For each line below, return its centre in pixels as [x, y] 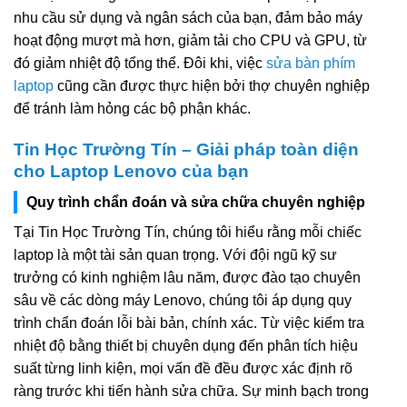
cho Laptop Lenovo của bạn [131, 171]
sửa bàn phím [311, 63]
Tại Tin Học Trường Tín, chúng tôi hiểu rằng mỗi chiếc [188, 233]
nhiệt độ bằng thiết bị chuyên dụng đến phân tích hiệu [186, 346]
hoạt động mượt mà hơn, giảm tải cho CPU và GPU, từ [190, 40]
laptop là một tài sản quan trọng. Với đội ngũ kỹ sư [175, 255]
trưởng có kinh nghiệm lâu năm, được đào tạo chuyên [187, 278]
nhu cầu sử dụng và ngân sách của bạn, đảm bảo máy [188, 17]
